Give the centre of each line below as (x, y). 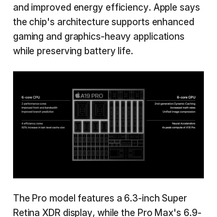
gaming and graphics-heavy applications (99, 37)
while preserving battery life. (73, 51)
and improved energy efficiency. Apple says (106, 8)
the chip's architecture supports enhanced (103, 22)
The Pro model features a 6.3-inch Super (100, 198)
